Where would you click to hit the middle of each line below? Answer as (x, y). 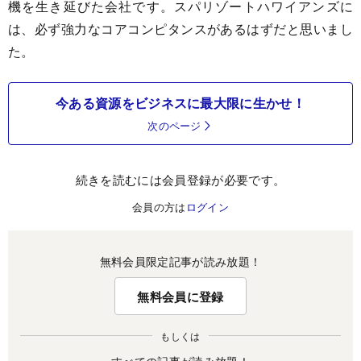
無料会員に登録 (180, 296)
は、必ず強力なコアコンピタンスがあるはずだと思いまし (180, 29)
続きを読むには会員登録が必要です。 (180, 179)
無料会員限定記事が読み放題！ (180, 261)
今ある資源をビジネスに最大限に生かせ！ (180, 103)
